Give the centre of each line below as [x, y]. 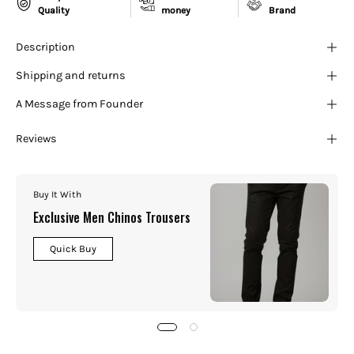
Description [45, 47]
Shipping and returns [71, 76]
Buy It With [57, 195]
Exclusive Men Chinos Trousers [112, 218]
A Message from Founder [79, 104]
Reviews [36, 139]
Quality [54, 11]
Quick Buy [73, 249]
